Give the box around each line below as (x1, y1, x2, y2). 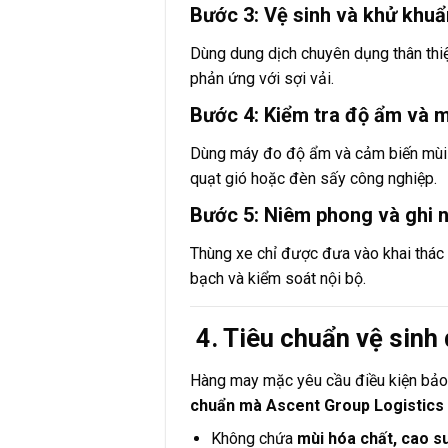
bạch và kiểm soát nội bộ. (190, 269, 367, 289)
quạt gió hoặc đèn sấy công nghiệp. (190, 169, 438, 189)
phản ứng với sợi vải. (190, 69, 335, 89)
